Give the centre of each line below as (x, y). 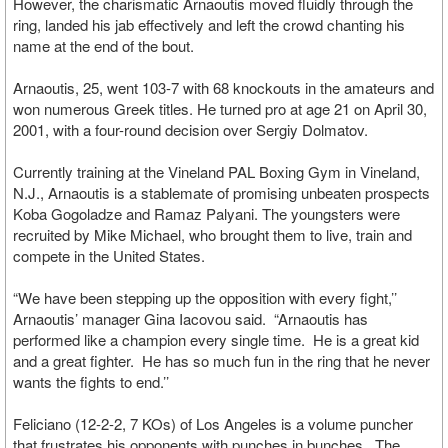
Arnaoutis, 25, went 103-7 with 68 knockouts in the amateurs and (223, 87)
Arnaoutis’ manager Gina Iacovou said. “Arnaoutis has (190, 318)
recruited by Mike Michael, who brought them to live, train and (212, 234)
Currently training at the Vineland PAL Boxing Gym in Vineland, (216, 171)
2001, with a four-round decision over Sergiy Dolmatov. (190, 129)
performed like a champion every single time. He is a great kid (216, 339)
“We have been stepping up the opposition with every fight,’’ (205, 297)
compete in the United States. (109, 255)
